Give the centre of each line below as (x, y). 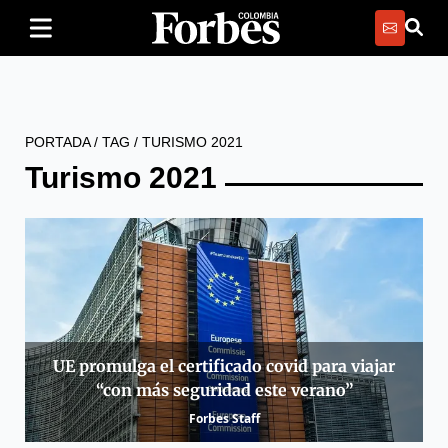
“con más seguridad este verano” (224, 390)
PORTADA (57, 142)
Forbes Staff (224, 419)
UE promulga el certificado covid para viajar (224, 366)
